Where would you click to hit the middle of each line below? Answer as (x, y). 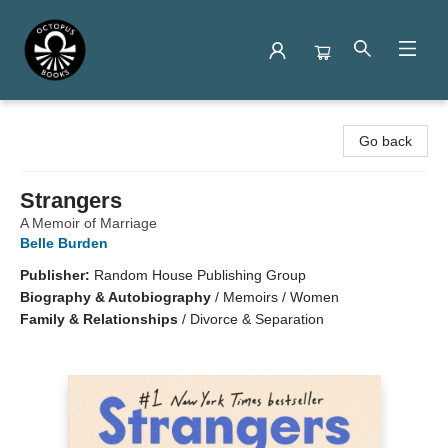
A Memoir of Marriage (88, 223)
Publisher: (57, 275)
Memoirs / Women (281, 297)
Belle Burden (64, 243)
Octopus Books (63, 119)
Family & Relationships (99, 319)
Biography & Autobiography (115, 297)
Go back (385, 141)
